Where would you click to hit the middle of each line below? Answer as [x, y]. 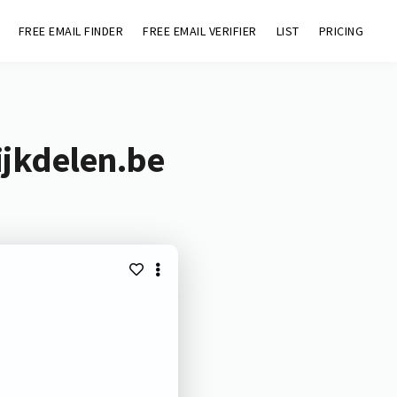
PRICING [341, 31]
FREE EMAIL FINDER [71, 31]
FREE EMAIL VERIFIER [200, 31]
